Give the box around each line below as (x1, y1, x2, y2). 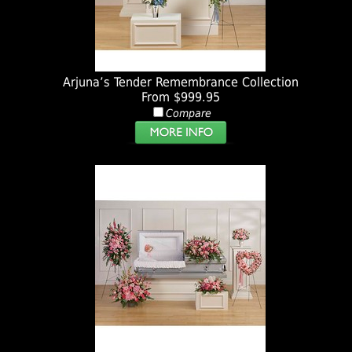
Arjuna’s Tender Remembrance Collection (62, 75, 299, 90)
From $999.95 (141, 90, 220, 105)
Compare (165, 107, 211, 120)
